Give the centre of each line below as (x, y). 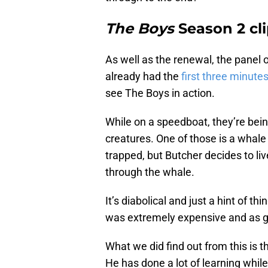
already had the (143, 77)
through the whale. (150, 172)
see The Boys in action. (160, 93)
